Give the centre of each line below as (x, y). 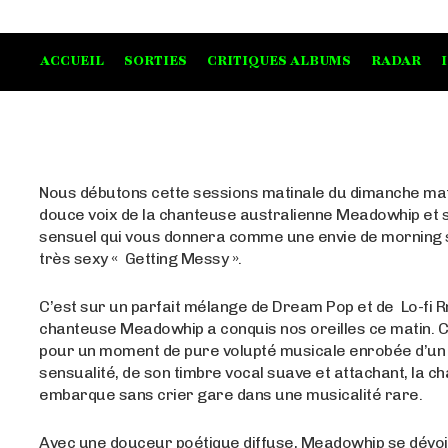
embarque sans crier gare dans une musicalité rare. (231, 395)
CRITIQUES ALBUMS (279, 61)
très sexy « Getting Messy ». (140, 259)
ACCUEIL (72, 61)
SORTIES (155, 61)
